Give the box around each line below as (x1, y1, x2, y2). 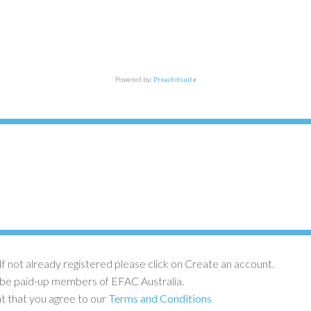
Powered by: (115, 74, 153, 83)
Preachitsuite (153, 74, 196, 83)
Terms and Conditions (108, 291, 214, 305)
